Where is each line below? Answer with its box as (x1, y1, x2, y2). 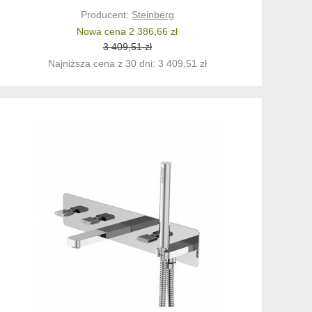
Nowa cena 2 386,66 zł (77, 26, 178, 38)
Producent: (80, 9, 132, 21)
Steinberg (131, 9, 174, 21)
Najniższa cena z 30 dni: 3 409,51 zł (47, 58, 207, 70)
